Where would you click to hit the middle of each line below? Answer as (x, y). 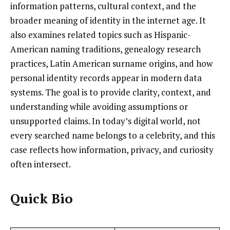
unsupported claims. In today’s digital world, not (106, 121)
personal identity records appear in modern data (106, 78)
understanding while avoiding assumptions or (99, 106)
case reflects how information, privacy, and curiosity (112, 149)
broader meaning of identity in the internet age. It (108, 20)
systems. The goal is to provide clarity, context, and (111, 92)
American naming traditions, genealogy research (106, 49)
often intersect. (41, 164)
